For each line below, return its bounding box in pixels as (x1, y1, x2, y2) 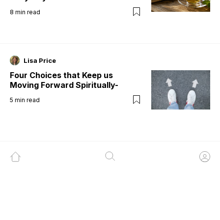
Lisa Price (24, 56, 56, 65)
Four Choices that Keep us (10, 70, 113, 81)
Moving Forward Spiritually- (10, 80, 118, 90)
